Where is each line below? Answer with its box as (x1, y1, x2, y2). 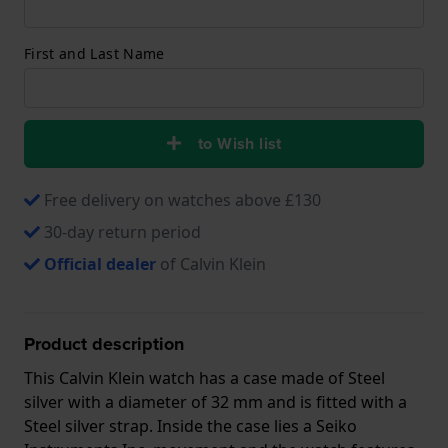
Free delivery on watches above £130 (44, 188, 321, 211)
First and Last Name (24, 43, 165, 63)
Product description (24, 330, 184, 357)
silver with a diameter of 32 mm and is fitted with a (24, 390, 407, 413)
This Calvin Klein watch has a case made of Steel (24, 366, 385, 389)
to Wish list (198, 131, 282, 155)
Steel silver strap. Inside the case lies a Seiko (24, 414, 357, 437)
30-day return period (44, 220, 201, 243)
